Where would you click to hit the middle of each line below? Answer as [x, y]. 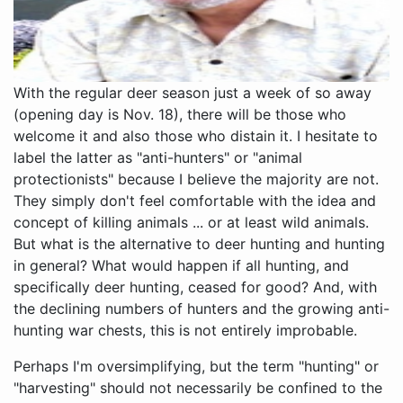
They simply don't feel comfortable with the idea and [195, 201]
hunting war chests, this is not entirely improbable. [185, 330]
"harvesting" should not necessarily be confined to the [198, 388]
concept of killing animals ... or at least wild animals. [191, 222]
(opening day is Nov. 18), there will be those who [180, 114]
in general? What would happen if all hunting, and [181, 265]
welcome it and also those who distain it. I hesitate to [196, 136]
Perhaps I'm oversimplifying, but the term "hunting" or [196, 366]
